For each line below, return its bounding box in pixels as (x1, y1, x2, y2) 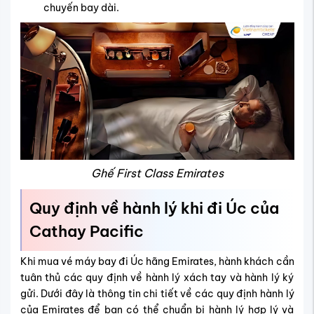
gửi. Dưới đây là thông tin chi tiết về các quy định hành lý (20, 287, 294, 301)
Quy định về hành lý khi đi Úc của (29, 198, 279, 218)
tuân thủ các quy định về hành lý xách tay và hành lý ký (20, 271, 294, 285)
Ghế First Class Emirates (90, 165, 224, 180)
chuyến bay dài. (43, 1, 119, 15)
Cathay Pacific (29, 221, 144, 241)
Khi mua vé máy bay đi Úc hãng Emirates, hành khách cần (20, 255, 294, 268)
